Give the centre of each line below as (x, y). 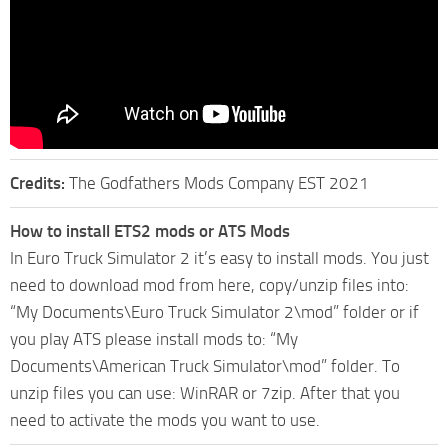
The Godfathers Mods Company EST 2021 (219, 183)
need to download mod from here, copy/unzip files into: (209, 285)
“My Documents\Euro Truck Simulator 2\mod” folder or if (214, 312)
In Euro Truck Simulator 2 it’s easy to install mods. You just (219, 258)
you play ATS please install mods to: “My (154, 339)
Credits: (39, 183)
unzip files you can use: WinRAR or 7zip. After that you (205, 393)
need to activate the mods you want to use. (165, 420)
